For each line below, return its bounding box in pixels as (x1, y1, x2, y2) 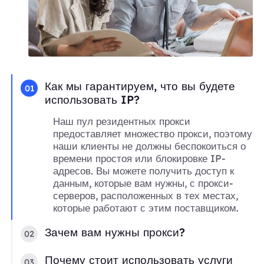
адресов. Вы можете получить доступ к (53, 164, 235, 177)
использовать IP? (45, 93, 140, 107)
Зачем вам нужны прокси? (45, 225, 186, 239)
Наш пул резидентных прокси (53, 115, 191, 128)
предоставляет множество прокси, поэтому (53, 127, 253, 140)
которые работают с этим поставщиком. (53, 202, 239, 214)
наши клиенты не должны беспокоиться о (53, 140, 246, 153)
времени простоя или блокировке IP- (53, 152, 226, 165)
